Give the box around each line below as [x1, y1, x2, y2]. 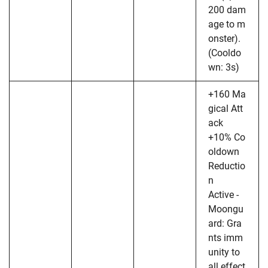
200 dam [208, 4, 246, 16]
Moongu [208, 203, 243, 215]
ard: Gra [208, 217, 242, 229]
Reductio [208, 160, 245, 172]
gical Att [208, 102, 243, 114]
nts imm [208, 232, 243, 243]
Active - [208, 188, 239, 200]
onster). [208, 32, 240, 44]
